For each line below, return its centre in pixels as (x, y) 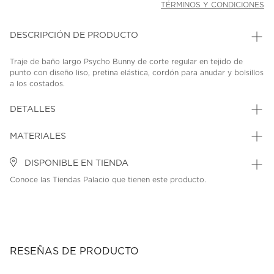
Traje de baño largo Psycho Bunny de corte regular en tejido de (126, 62)
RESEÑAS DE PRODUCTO (74, 252)
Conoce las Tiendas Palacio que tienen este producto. (108, 180)
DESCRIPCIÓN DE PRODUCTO (74, 36)
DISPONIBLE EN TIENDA (75, 164)
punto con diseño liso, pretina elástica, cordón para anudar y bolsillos (137, 73)
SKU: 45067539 (45, 97)
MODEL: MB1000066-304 (141, 97)
